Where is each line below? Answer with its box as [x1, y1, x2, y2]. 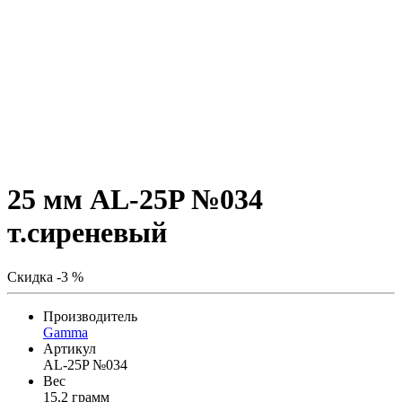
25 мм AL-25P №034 [7, 183, 263, 216]
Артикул [43, 340, 96, 356]
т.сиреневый [7, 216, 167, 249]
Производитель [43, 308, 137, 324]
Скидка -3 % [7, 268, 83, 284]
